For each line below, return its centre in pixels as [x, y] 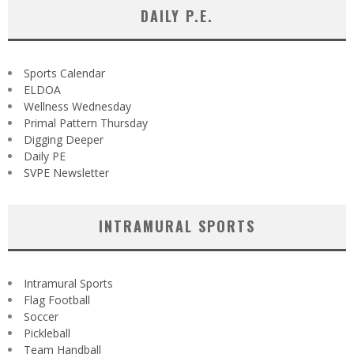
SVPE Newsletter [66, 172]
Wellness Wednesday [77, 106]
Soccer [41, 316]
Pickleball [47, 333]
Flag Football [57, 299]
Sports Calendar [64, 73]
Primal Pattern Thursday [86, 122]
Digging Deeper [64, 139]
